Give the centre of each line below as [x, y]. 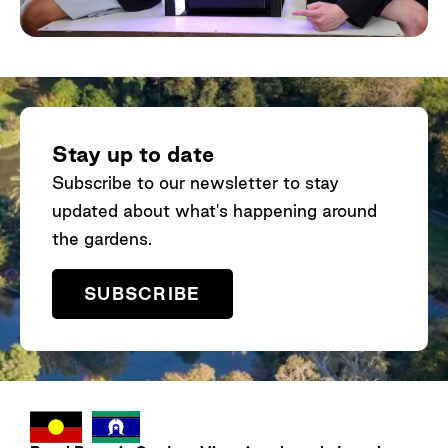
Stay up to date [133, 154]
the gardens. [102, 239]
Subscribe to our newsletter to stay [195, 183]
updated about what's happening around [214, 211]
